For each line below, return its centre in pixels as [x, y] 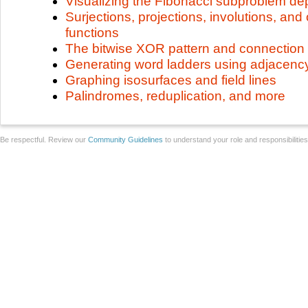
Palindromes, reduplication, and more [175, 96]
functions [92, 33]
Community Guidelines [125, 140]
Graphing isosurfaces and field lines [171, 80]
